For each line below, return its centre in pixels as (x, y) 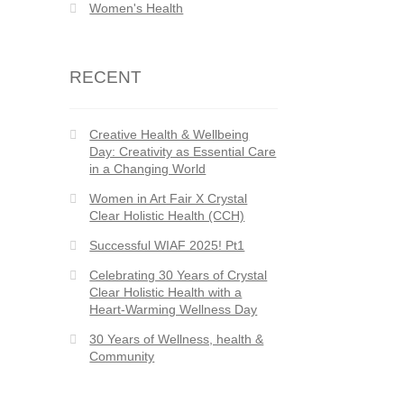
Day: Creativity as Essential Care (183, 151)
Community (122, 356)
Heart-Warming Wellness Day (174, 309)
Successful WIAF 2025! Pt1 (167, 245)
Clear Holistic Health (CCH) (167, 215)
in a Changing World (148, 168)
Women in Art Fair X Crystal (169, 198)
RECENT (105, 77)
